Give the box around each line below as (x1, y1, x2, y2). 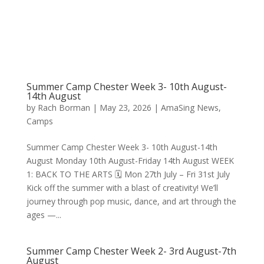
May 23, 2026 (99, 102, 151, 113)
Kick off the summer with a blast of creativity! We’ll (26, 182, 218, 193)
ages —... (26, 209, 61, 220)
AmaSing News (160, 102, 219, 113)
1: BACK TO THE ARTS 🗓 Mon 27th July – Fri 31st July (26, 169, 230, 180)
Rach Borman (37, 102, 90, 113)
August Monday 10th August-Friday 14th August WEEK (26, 155, 234, 166)
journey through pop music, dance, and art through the (26, 196, 236, 207)
